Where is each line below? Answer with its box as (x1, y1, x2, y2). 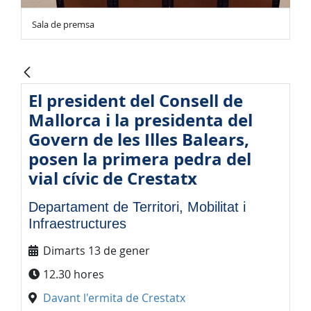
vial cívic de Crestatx (28, 167, 197, 191)
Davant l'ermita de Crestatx (43, 290, 185, 306)
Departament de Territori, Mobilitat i (28, 199, 246, 215)
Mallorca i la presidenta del (28, 108, 253, 133)
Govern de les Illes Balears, (28, 128, 249, 152)
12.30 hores (43, 267, 104, 283)
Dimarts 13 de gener (43, 243, 150, 259)
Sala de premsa (32, 19, 94, 31)
